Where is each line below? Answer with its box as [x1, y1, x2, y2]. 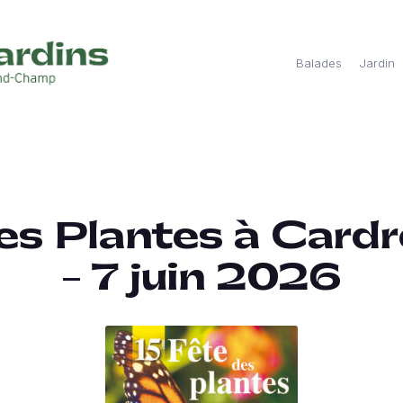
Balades [295, 56, 342, 70]
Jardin [359, 56, 396, 70]
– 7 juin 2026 [61, 259, 342, 297]
